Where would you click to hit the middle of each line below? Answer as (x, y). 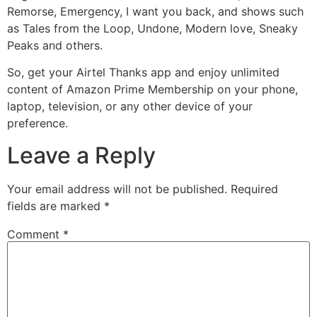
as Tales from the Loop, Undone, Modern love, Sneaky (152, 28)
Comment (35, 234)
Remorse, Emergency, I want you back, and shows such (155, 11)
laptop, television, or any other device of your (130, 106)
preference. (38, 123)
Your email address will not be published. (117, 189)
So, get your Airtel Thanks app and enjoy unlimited (143, 73)
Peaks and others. (55, 45)
